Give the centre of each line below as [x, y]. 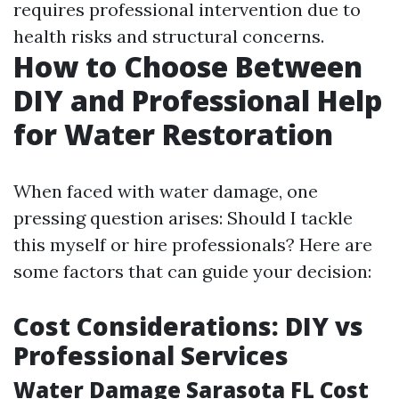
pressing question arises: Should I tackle [183, 218]
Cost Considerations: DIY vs [188, 326]
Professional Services [151, 355]
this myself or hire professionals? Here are [193, 244]
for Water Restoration [173, 134]
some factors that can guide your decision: [192, 271]
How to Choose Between [188, 66]
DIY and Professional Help [198, 100]
